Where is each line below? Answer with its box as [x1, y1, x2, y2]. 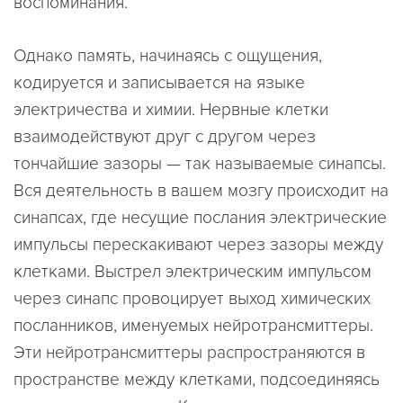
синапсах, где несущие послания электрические [13, 206, 387, 228]
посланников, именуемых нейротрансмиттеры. [13, 314, 373, 336]
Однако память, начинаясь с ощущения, [13, 44, 322, 67]
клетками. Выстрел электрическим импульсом [13, 260, 372, 282]
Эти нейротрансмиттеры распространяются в [13, 341, 365, 363]
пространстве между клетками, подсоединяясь [13, 368, 380, 390]
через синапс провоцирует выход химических [13, 287, 371, 309]
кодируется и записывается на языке [13, 71, 305, 94]
